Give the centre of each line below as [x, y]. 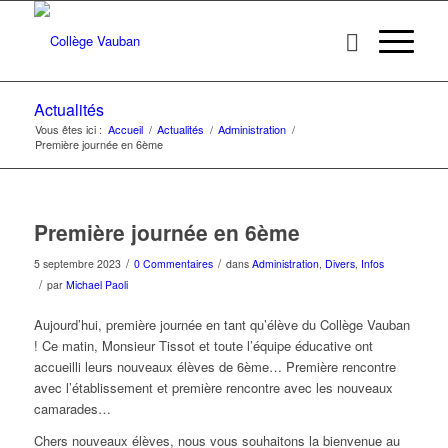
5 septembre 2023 [77, 263]
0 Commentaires [173, 263]
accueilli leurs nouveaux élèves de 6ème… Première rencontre [214, 367]
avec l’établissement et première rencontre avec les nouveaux [213, 388]
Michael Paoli [96, 284]
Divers [339, 263]
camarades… [74, 409]
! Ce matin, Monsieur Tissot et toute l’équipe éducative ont [203, 346]
